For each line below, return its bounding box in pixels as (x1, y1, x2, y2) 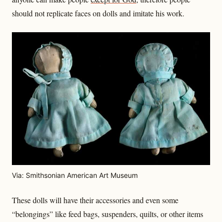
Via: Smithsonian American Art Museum (12, 171, 138, 180)
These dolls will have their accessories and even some (12, 195, 178, 206)
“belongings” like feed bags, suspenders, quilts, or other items (12, 209, 203, 220)
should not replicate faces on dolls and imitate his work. (12, 8, 184, 19)
